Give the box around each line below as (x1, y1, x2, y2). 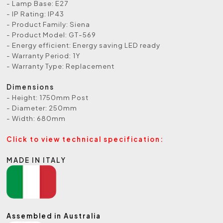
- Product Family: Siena (6, 20, 91, 28)
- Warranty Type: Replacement (6, 62, 115, 70)
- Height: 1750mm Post (6, 93, 89, 102)
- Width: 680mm (6, 114, 66, 122)
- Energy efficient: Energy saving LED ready (6, 41, 161, 49)
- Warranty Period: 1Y (6, 51, 81, 60)
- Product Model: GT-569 (6, 30, 97, 39)
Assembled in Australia (6, 212, 102, 220)
